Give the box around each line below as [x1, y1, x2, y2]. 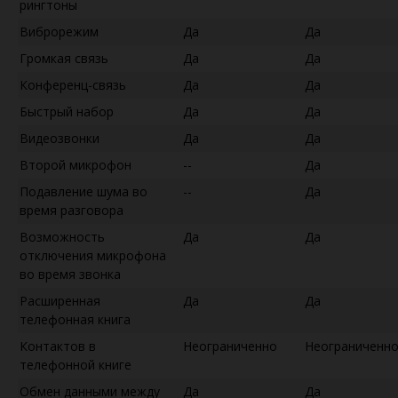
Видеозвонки [20, 129, 99, 147]
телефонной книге [20, 355, 131, 373]
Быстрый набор [20, 102, 114, 120]
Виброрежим [20, 22, 99, 40]
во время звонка [20, 265, 121, 283]
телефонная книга [20, 310, 131, 328]
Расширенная [20, 291, 100, 309]
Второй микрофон [20, 155, 131, 173]
